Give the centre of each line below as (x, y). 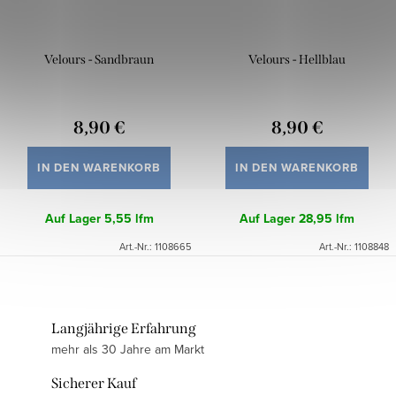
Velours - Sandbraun (99, 60)
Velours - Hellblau (297, 60)
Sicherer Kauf (94, 384)
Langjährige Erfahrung (124, 329)
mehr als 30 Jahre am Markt (128, 350)
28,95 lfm (327, 219)
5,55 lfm (129, 219)
